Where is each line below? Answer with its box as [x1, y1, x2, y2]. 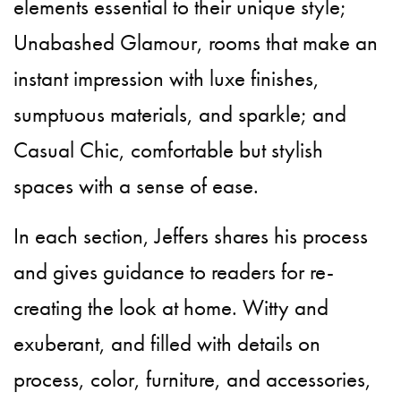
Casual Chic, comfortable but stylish [13, 134, 324, 165]
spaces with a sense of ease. [13, 170, 260, 200]
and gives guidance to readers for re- [13, 256, 335, 286]
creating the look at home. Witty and [13, 292, 329, 322]
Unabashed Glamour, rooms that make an [13, 27, 379, 57]
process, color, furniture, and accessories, [13, 363, 372, 394]
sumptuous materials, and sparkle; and [13, 98, 347, 129]
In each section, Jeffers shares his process [13, 220, 369, 251]
